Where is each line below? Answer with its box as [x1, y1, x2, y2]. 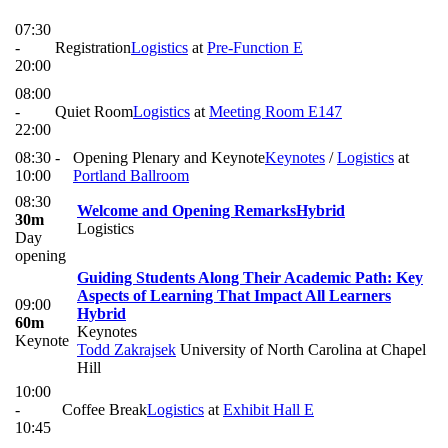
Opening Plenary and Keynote [73, 149, 265, 167]
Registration [55, 39, 131, 57]
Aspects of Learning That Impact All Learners [77, 287, 391, 305]
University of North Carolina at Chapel [176, 341, 426, 359]
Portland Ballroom [73, 167, 189, 185]
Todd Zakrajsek [77, 341, 176, 359]
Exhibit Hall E [223, 401, 314, 419]
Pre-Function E [207, 39, 303, 57]
